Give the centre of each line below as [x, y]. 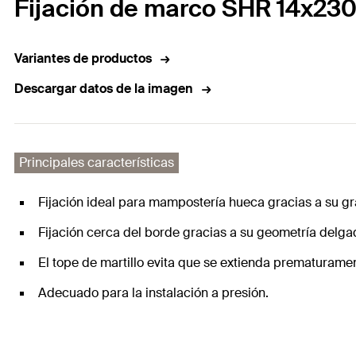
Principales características [97, 163]
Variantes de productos [83, 59]
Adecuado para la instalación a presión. [153, 293]
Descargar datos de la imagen [104, 89]
